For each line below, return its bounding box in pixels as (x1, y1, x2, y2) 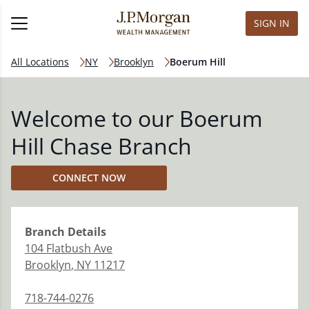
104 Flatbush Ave (25, 241, 112, 256)
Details (65, 224, 106, 239)
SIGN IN (254, 17, 290, 30)
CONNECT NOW (52, 171, 126, 184)
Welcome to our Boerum (11, 103, 263, 133)
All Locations (11, 55, 69, 68)
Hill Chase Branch (11, 131, 192, 161)
